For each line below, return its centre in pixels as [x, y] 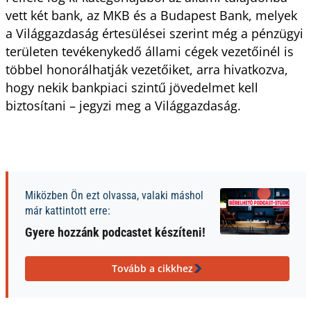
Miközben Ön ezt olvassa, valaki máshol [114, 195]
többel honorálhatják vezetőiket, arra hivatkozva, [146, 69]
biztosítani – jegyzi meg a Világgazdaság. [125, 106]
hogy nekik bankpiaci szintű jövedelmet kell [132, 87]
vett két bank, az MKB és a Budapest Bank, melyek [151, 15]
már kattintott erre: [67, 211]
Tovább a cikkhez [152, 268]
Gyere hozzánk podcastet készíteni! [115, 232]
